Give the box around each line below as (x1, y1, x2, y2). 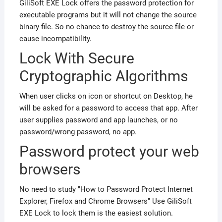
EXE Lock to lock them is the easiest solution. (19, 209, 173, 218)
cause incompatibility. (19, 34, 92, 44)
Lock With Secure (19, 50, 134, 67)
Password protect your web (19, 143, 199, 161)
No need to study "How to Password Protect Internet (19, 185, 193, 194)
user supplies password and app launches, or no (19, 115, 178, 125)
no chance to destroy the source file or (65, 22, 194, 32)
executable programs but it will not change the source (19, 10, 197, 20)
